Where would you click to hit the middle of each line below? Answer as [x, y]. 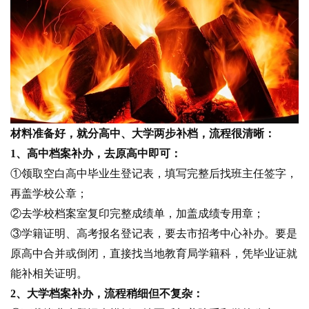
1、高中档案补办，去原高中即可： [96, 153]
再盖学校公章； [49, 193]
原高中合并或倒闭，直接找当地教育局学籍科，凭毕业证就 [154, 253]
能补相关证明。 [49, 273]
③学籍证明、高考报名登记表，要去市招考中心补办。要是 [154, 233]
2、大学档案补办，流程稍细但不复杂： [107, 293]
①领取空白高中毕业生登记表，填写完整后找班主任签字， [154, 173]
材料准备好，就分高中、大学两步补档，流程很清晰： [143, 133]
